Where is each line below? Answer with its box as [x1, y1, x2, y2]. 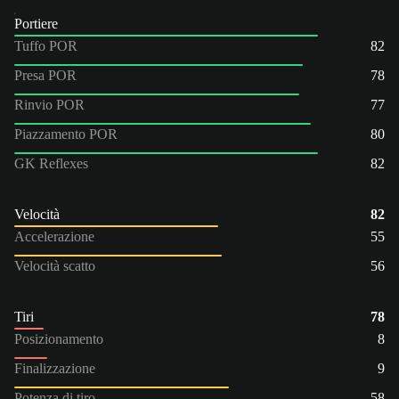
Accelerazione [14, 228, 94, 244]
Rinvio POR [14, 96, 85, 112]
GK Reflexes [14, 155, 88, 171]
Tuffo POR [14, 37, 77, 53]
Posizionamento [14, 330, 103, 346]
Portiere [14, 15, 58, 31]
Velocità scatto [14, 257, 95, 273]
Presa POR [14, 67, 77, 83]
